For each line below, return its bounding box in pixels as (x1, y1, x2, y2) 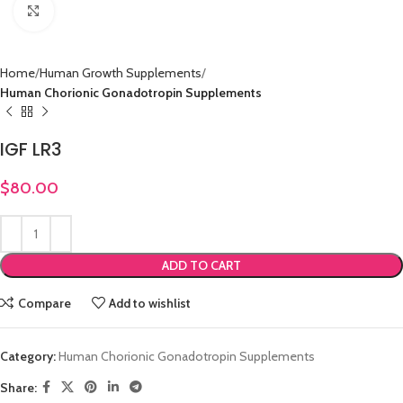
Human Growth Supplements (40, 65, 201, 81)
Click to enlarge (53, 4, 133, 18)
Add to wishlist (109, 294, 192, 311)
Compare (17, 294, 71, 311)
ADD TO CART (162, 257, 241, 273)
